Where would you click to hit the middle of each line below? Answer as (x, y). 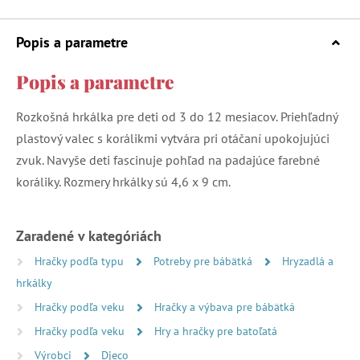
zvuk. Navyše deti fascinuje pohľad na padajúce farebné (168, 160)
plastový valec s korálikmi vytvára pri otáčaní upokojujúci (173, 138)
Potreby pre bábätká (205, 261)
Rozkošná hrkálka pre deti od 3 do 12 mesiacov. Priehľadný (177, 116)
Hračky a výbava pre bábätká (225, 307)
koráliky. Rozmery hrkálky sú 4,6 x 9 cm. (123, 181)
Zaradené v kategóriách (89, 235)
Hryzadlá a (308, 261)
